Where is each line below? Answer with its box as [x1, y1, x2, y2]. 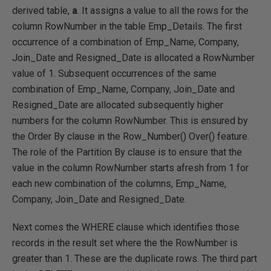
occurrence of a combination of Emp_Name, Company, [12, 36, 239, 48]
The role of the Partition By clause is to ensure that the [12, 146, 242, 158]
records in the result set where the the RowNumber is [12, 237, 238, 249]
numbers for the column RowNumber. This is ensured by [12, 115, 248, 126]
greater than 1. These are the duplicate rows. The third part [12, 253, 257, 264]
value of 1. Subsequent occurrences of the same [12, 68, 217, 79]
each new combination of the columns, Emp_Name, [12, 178, 226, 189]
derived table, [12, 5, 72, 16]
